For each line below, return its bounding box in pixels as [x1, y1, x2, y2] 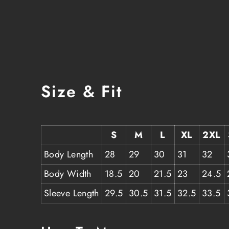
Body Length [44, 147, 93, 161]
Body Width [44, 167, 91, 180]
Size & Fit [41, 80, 123, 104]
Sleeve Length [44, 186, 99, 200]
